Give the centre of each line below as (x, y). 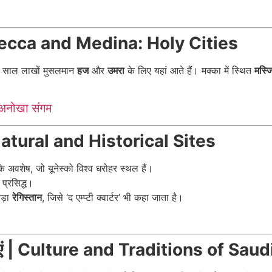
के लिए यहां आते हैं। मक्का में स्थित (189, 70)
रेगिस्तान (27, 198)
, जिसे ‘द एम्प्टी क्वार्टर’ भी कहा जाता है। (113, 198)
